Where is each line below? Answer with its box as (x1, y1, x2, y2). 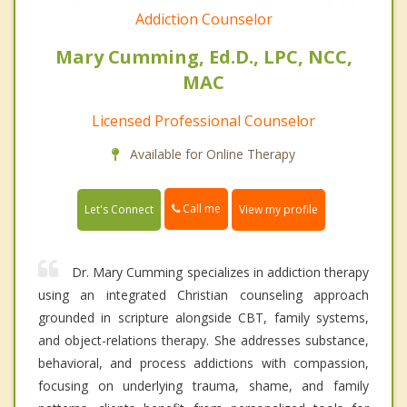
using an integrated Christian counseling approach (38, 285, 369, 303)
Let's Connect (84, 201, 154, 217)
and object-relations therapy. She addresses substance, (38, 331, 369, 349)
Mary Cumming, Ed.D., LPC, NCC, (55, 45, 352, 70)
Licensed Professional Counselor (92, 111, 315, 132)
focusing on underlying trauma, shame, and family (38, 376, 369, 394)
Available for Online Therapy (126, 145, 295, 164)
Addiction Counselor (134, 9, 273, 30)
